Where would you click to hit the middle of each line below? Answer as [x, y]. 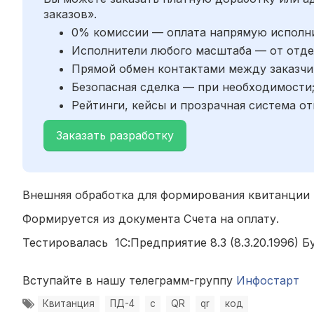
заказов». [70, 14]
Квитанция [69, 303]
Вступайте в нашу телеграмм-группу [129, 280]
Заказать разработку [115, 135]
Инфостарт [268, 280]
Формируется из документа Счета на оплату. [151, 218]
